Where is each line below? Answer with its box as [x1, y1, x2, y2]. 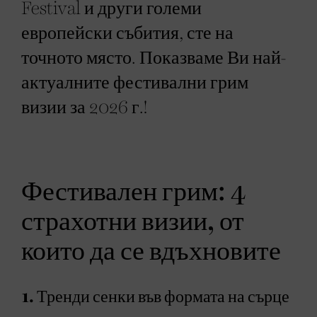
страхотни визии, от [21, 208, 244, 236]
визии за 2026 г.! [21, 98, 148, 117]
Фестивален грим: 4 [21, 178, 246, 206]
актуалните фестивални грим [21, 74, 248, 92]
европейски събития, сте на [21, 24, 234, 42]
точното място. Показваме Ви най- [21, 49, 286, 67]
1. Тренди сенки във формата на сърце [21, 288, 289, 306]
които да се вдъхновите [21, 238, 281, 265]
